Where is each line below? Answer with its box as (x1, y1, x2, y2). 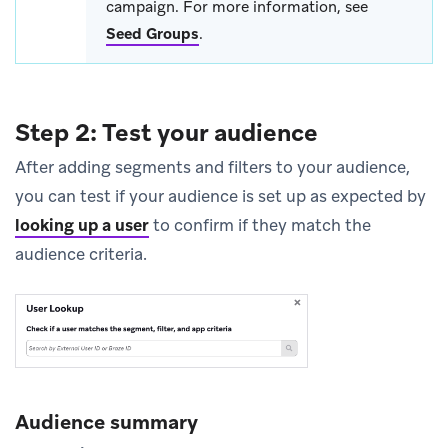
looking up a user (15, 213, 149, 236)
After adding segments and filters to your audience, (15, 155, 410, 178)
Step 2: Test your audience (15, 116, 318, 148)
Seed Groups (106, 23, 199, 44)
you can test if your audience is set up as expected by (15, 184, 426, 207)
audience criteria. (15, 242, 147, 265)
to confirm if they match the (149, 213, 371, 236)
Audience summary (15, 409, 198, 436)
